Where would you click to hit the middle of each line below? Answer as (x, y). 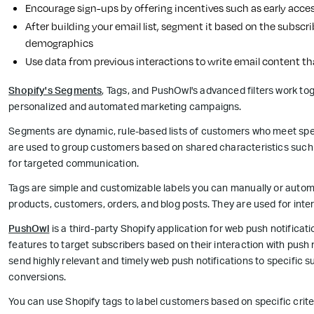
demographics (60, 43)
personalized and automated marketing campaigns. (125, 108)
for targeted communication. (74, 165)
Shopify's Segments (55, 92)
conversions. (37, 279)
